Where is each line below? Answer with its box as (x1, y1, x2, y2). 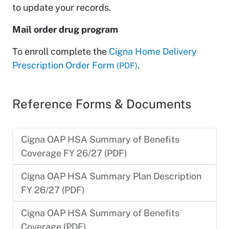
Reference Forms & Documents (20, 96, 191, 111)
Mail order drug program (12, 24, 118, 35)
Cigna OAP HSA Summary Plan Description (21, 170, 201, 181)
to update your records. (12, 2, 111, 13)
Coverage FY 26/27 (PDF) (21, 147, 127, 158)
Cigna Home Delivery (109, 45, 197, 57)
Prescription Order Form (12, 59, 114, 71)
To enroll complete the (12, 45, 109, 57)
